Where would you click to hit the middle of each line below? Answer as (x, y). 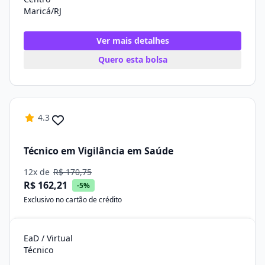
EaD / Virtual (48, 238)
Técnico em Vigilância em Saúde (98, 151)
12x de (38, 172)
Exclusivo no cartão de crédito (73, 200)
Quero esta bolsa (132, 59)
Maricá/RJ (43, 11)
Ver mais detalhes (132, 41)
